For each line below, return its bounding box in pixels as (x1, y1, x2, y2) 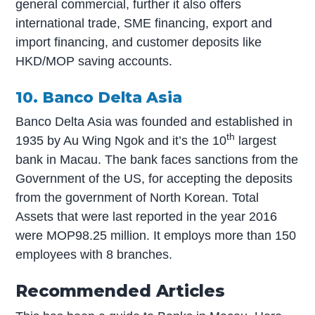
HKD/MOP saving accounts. (15, 54, 173, 69)
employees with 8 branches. (15, 247, 173, 262)
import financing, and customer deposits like (15, 35, 262, 50)
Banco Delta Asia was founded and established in (15, 114, 293, 129)
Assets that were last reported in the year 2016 (15, 209, 278, 224)
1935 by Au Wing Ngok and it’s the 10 (15, 133, 227, 148)
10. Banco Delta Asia (15, 88, 183, 107)
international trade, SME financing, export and (15, 16, 273, 31)
